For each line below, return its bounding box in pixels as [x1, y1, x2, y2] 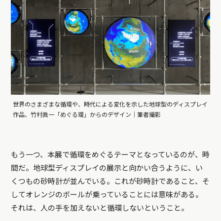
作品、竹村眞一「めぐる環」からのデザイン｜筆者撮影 [13, 111, 161, 119]
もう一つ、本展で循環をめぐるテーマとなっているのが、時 [11, 150, 210, 160]
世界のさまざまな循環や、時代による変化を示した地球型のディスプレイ [13, 101, 208, 109]
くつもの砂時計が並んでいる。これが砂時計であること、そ [11, 177, 210, 186]
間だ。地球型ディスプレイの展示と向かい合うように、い [11, 164, 203, 173]
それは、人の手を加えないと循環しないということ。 [11, 204, 189, 213]
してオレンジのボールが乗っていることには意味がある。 [11, 190, 203, 200]
